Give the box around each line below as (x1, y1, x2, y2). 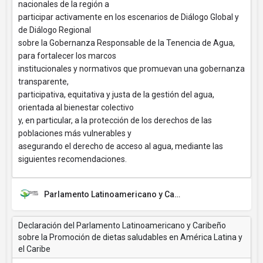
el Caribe (18, 244, 50, 254)
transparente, (18, 77, 69, 86)
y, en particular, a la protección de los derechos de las (18, 116, 212, 125)
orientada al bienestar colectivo (18, 103, 134, 112)
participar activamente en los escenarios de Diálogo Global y (18, 12, 239, 22)
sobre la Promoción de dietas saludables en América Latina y (18, 232, 242, 242)
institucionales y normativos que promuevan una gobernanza (18, 64, 245, 73)
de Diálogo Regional (18, 25, 91, 35)
